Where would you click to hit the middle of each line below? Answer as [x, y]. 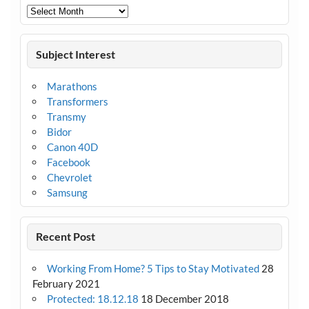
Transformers [77, 101]
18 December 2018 [185, 299]
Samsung [67, 192]
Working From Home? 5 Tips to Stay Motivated [153, 269]
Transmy [66, 116]
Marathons [72, 86]
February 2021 [66, 284]
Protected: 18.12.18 [92, 299]
